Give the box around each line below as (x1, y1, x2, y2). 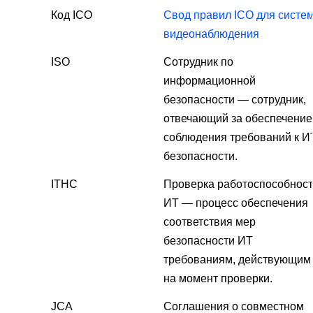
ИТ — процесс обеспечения (163, 197, 308, 210)
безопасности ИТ (163, 235, 253, 247)
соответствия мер (163, 216, 256, 228)
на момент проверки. (163, 272, 272, 285)
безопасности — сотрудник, (163, 94, 306, 106)
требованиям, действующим (163, 254, 311, 266)
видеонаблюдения (163, 28, 259, 41)
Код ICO (51, 9, 92, 22)
